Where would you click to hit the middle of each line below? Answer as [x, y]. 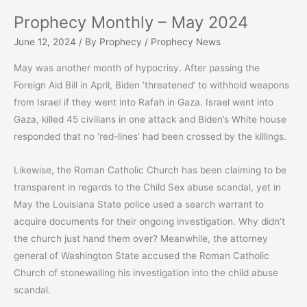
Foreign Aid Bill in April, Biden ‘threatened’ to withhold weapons [151, 85]
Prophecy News [186, 41]
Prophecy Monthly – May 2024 [131, 22]
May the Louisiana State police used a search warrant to [139, 205]
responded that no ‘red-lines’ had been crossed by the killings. [150, 137]
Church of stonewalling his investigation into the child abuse [146, 273]
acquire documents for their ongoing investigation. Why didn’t [149, 222]
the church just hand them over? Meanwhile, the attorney [141, 239]
